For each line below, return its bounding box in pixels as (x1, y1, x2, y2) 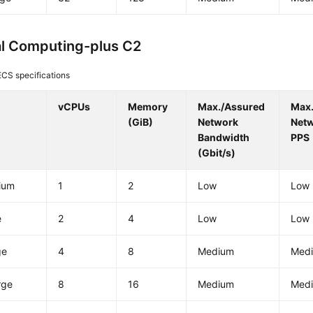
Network (198, 116, 239, 128)
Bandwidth (198, 131, 250, 143)
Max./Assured (198, 101, 265, 112)
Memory (128, 101, 168, 112)
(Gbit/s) (198, 147, 236, 159)
